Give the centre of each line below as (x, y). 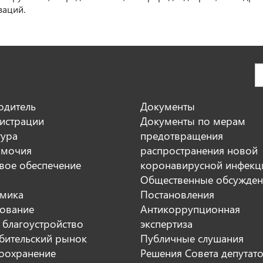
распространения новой (199, 150)
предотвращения (182, 135)
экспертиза (166, 223)
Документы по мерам (193, 120)
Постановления (177, 194)
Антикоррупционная (190, 208)
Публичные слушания (192, 238)
